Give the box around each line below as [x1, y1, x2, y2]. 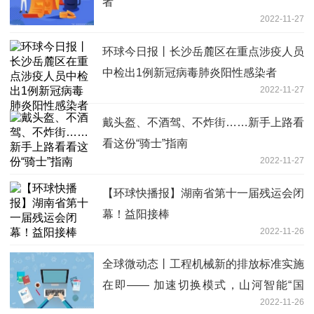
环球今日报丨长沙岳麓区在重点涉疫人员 [102, 45, 304, 57]
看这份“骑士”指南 [102, 137, 188, 149]
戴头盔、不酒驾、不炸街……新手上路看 [102, 116, 304, 128]
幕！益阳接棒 [102, 207, 170, 220]
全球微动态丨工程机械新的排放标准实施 [102, 257, 304, 270]
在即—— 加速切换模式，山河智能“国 [102, 278, 304, 291]
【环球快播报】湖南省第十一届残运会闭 [102, 186, 304, 199]
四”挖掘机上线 [102, 299, 173, 312]
